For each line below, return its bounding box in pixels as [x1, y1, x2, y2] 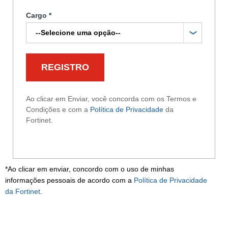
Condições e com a [26, 105, 90, 114]
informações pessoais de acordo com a [5, 176, 134, 185]
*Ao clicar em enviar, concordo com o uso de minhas [5, 165, 174, 174]
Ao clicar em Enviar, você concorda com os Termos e [26, 95, 196, 103]
